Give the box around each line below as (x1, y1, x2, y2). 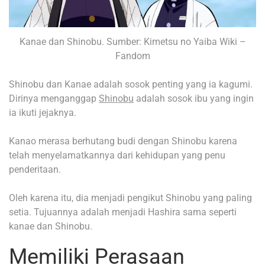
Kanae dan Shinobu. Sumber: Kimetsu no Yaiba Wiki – (19, 35, 246, 47)
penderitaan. (9, 163, 61, 175)
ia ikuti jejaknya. (9, 106, 76, 118)
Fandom (115, 50, 150, 62)
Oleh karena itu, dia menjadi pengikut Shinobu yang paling (9, 192, 252, 203)
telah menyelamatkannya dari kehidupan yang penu (9, 149, 225, 161)
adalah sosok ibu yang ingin (134, 92, 254, 104)
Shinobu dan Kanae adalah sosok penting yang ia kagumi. (9, 78, 253, 90)
